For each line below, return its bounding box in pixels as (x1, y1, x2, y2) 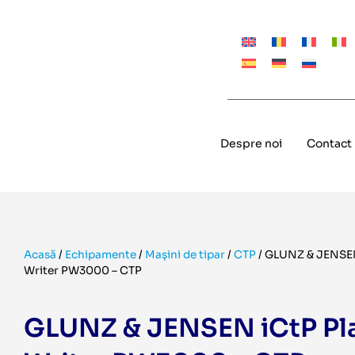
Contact (306, 136, 352, 151)
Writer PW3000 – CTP (24, 264, 142, 277)
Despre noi (219, 136, 282, 151)
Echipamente (65, 248, 136, 261)
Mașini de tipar (145, 248, 225, 261)
